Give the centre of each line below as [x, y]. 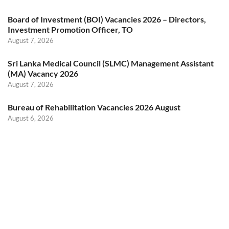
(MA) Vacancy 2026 [43, 74]
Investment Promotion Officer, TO [70, 30]
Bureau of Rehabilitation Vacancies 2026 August [94, 107]
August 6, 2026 [31, 118]
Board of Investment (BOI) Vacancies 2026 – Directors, [107, 19]
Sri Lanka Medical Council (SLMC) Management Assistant [111, 63]
